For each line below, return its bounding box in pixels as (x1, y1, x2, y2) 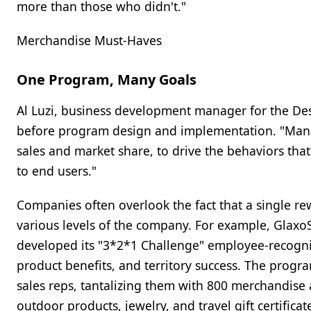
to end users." (17, 162, 96, 179)
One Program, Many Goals (17, 70, 196, 89)
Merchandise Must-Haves (17, 32, 162, 49)
